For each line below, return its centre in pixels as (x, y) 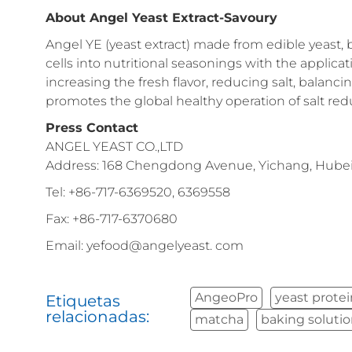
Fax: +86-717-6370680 (112, 219)
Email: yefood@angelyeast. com (145, 246)
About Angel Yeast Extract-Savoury (161, 18)
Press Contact (92, 128)
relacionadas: (97, 317)
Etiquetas (83, 301)
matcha (220, 320)
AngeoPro (227, 298)
